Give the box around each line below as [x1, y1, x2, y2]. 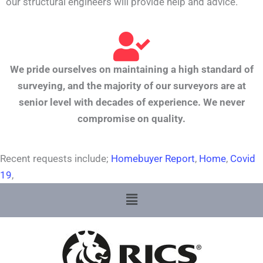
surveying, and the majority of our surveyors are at [17, 79, 246, 92]
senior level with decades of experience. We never [18, 96, 245, 108]
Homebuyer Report [111, 152, 195, 164]
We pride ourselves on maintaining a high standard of [9, 63, 254, 75]
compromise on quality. [77, 112, 186, 124]
